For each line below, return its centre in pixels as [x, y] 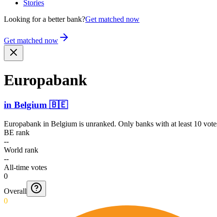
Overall [15, 191]
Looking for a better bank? [45, 19]
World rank [21, 150]
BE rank [17, 132]
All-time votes [25, 167]
